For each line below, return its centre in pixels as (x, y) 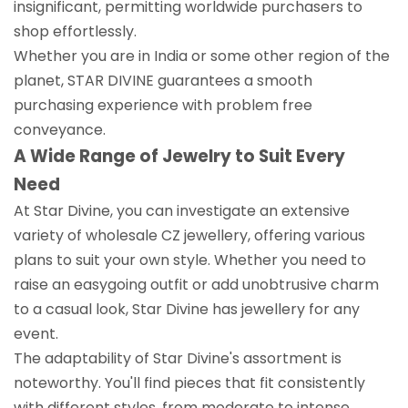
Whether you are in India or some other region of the (202, 56)
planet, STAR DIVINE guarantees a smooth (163, 80)
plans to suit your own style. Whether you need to (190, 260)
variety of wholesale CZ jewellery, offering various (189, 235)
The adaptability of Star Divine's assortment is (178, 358)
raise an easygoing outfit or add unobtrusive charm (196, 284)
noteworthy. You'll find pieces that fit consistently (189, 382)
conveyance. (60, 129)
